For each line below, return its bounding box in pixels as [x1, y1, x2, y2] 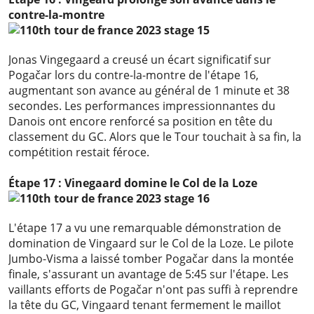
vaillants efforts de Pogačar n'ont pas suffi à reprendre [8, 282, 298, 298]
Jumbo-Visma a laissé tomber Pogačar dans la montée [8, 251, 294, 267]
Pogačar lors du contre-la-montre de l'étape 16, [8, 67, 259, 83]
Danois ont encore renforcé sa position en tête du [8, 114, 273, 130]
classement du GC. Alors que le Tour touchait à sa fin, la [8, 129, 301, 145]
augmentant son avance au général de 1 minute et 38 [8, 83, 289, 99]
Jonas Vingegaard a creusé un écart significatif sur [8, 52, 271, 68]
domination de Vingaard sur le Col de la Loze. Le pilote [8, 235, 294, 252]
